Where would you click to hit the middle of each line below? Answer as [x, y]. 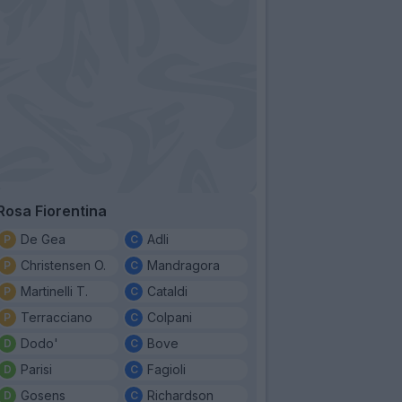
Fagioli [166, 369]
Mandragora [184, 265]
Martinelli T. [54, 291]
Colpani [170, 317]
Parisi [36, 369]
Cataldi [167, 291]
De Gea [43, 239]
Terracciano [57, 317]
